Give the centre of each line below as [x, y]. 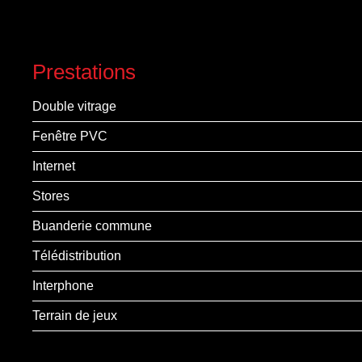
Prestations [84, 72]
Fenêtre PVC [70, 136]
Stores [51, 196]
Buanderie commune [92, 226]
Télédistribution [77, 256]
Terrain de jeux [75, 316]
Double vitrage [74, 106]
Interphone [63, 286]
